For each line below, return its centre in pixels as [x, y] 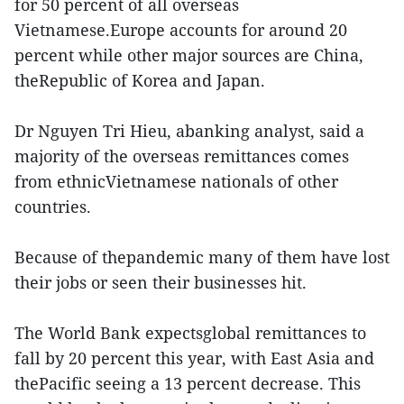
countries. [53, 207]
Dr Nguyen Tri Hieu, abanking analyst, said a [189, 131]
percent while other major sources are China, [189, 55]
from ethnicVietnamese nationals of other [176, 181]
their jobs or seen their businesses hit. [161, 282]
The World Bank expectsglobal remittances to [190, 333]
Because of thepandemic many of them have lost [202, 257]
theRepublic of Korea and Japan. [142, 80]
